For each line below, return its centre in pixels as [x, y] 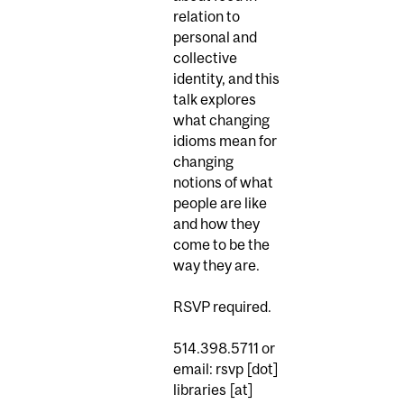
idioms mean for [225, 141]
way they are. [216, 266]
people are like [220, 203]
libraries [200, 390]
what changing [221, 120]
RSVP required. [222, 307]
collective [205, 58]
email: [194, 369]
